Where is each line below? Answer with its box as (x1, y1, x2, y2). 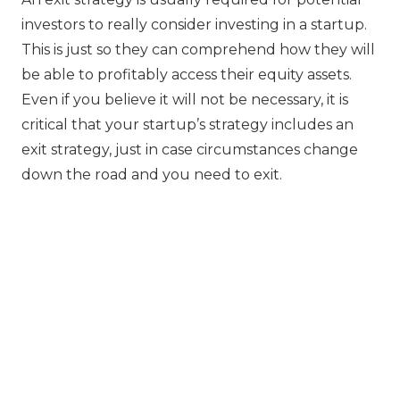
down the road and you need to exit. (21, 166, 282, 184)
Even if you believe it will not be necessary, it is (21, 91, 348, 109)
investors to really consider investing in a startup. (21, 16, 367, 34)
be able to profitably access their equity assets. (21, 66, 352, 84)
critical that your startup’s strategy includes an (21, 116, 354, 134)
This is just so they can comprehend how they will (21, 41, 375, 59)
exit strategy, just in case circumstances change (21, 141, 358, 159)
